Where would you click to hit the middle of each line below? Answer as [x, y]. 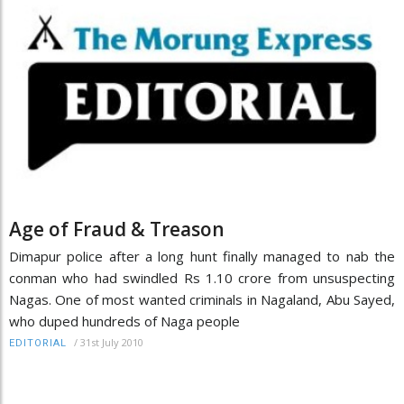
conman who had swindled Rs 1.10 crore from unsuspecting [202, 278]
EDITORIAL [38, 344]
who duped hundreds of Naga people [124, 321]
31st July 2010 [112, 343]
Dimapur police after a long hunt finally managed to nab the [202, 257]
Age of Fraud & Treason [117, 230]
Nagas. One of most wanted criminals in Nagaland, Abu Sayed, [202, 300]
